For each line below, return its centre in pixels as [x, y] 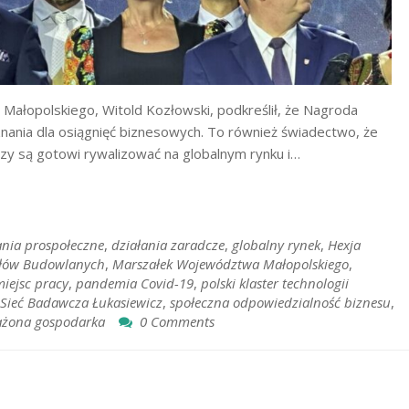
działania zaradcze [168, 245]
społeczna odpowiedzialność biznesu [280, 302]
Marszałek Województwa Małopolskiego [231, 264]
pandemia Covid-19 [135, 283]
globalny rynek [276, 245]
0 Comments [177, 321]
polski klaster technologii [275, 283]
